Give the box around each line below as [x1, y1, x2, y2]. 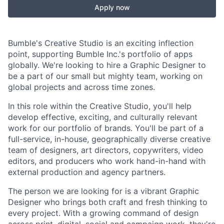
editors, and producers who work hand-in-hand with [8, 156, 205, 166]
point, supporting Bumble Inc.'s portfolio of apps [8, 49, 192, 59]
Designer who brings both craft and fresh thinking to [8, 197, 207, 207]
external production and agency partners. [8, 167, 165, 177]
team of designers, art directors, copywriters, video [8, 145, 203, 155]
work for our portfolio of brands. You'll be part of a [8, 123, 203, 133]
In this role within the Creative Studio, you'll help [8, 101, 191, 111]
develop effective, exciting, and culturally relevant [8, 112, 197, 122]
